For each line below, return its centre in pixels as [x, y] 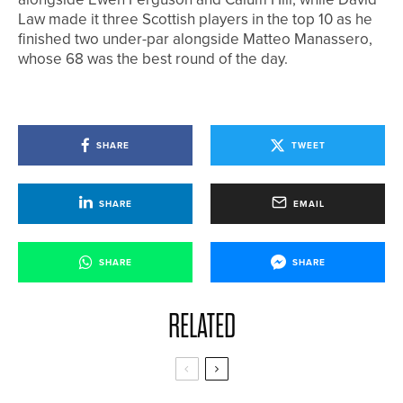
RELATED [201, 327]
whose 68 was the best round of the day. [153, 59]
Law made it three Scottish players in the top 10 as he [195, 20]
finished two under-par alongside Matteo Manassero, [195, 40]
